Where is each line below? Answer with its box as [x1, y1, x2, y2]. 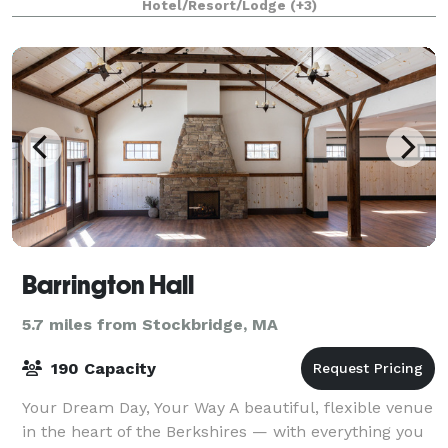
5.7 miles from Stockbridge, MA [22, 314, 278, 334]
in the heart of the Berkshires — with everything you [22, 421, 424, 441]
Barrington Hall [22, 269, 194, 300]
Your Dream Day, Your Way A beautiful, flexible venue [22, 397, 433, 417]
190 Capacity [46, 358, 156, 378]
